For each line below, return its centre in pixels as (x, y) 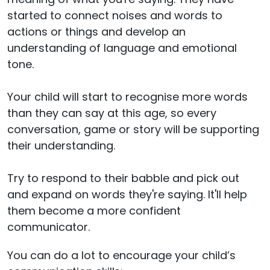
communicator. (49, 227)
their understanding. (61, 145)
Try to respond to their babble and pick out (123, 178)
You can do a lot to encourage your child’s (121, 255)
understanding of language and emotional (122, 48)
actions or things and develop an (96, 31)
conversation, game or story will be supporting (133, 129)
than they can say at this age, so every (112, 113)
